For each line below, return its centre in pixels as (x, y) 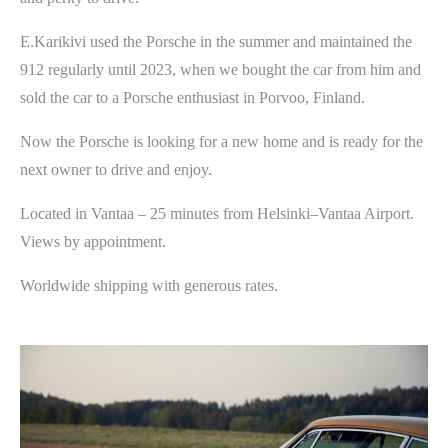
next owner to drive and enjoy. (116, 169)
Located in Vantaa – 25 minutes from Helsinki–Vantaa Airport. (217, 213)
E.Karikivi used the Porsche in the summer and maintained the (216, 41)
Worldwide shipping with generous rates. (149, 285)
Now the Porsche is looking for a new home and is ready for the (221, 141)
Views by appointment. (93, 241)
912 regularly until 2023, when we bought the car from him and (220, 69)
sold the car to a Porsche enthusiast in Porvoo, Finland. (192, 97)
